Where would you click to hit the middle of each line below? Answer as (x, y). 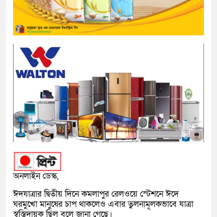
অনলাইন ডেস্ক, (36, 176)
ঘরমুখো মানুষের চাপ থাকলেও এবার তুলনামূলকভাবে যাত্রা (103, 204)
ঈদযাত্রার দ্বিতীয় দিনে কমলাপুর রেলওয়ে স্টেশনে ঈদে (96, 194)
